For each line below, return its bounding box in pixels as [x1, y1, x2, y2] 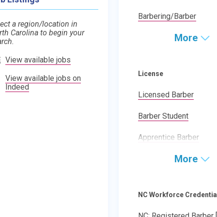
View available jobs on [5, 74, 81, 83]
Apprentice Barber [138, 133, 199, 142]
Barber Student [138, 111, 188, 121]
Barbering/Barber [138, 12, 196, 21]
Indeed [5, 82, 30, 92]
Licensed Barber [138, 90, 194, 99]
